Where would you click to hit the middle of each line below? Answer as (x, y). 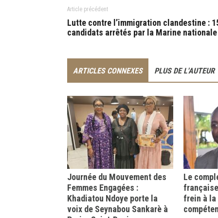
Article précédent (88, 9)
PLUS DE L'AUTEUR (184, 71)
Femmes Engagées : (103, 188)
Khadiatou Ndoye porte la (112, 198)
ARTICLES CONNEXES (108, 71)
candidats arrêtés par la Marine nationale (142, 32)
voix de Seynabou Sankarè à (118, 209)
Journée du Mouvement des (117, 177)
